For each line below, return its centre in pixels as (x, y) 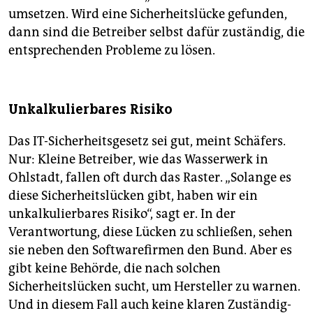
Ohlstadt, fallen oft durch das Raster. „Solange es (150, 178)
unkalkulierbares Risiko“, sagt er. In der (122, 214)
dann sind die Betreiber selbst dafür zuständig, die (156, 32)
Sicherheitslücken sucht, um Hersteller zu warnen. (154, 287)
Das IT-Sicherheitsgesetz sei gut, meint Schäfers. (147, 141)
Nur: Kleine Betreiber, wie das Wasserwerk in (138, 160)
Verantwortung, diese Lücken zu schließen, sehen (151, 232)
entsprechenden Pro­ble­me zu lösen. (112, 51)
